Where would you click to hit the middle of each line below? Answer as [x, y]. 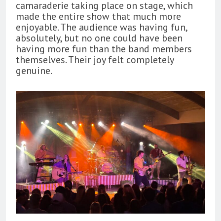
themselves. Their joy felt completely [95, 60]
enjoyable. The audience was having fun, [101, 27]
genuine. [34, 71]
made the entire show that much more [98, 17]
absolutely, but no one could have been [99, 38]
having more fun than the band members [104, 49]
